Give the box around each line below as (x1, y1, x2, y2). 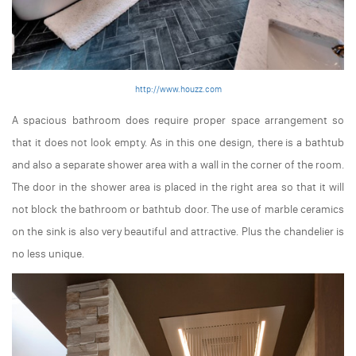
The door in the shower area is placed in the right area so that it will (12, 180, 344, 194)
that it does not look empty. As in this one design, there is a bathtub (12, 135, 344, 149)
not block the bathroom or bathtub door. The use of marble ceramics (12, 202, 344, 216)
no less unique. (12, 246, 84, 261)
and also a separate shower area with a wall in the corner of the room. (12, 157, 344, 172)
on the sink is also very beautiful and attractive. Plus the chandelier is (12, 224, 344, 238)
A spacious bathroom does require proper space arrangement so (12, 113, 344, 127)
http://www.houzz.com (134, 83, 222, 95)
